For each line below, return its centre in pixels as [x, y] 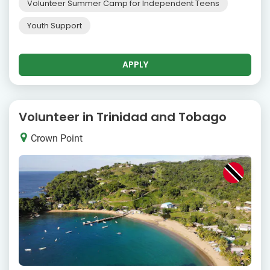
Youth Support [55, 25]
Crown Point [55, 139]
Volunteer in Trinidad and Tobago [123, 117]
